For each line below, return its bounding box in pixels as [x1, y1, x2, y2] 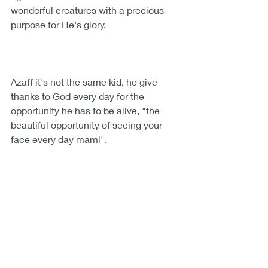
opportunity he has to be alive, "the [11, 105, 162, 117]
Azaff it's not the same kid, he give [11, 76, 160, 88]
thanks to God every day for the [11, 90, 147, 102]
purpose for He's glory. [11, 19, 106, 31]
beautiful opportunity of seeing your [11, 119, 165, 131]
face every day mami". [11, 133, 107, 145]
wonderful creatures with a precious [11, 4, 166, 16]
